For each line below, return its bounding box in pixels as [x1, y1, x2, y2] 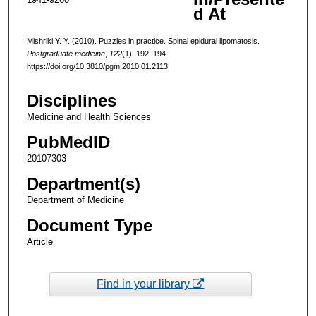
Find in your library [97, 277, 193, 290]
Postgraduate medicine [26, 49, 105, 58]
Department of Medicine [26, 195, 124, 206]
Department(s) [26, 174, 140, 194]
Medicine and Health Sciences [26, 111, 151, 123]
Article [26, 236, 53, 248]
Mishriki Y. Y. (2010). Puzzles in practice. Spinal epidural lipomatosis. [26, 36, 260, 45]
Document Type [26, 216, 152, 236]
